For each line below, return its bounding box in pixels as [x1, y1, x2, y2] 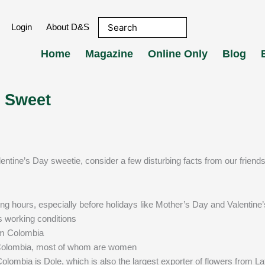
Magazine [85, 47, 133, 60]
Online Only [148, 47, 208, 60]
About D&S [46, 22, 89, 33]
